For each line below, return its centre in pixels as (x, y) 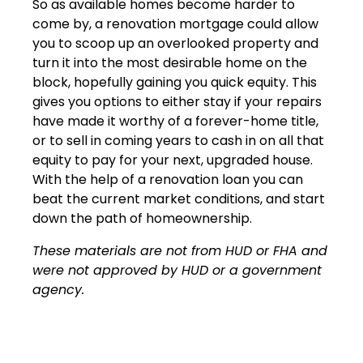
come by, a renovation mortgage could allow (175, 23)
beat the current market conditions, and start (179, 199)
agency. (58, 289)
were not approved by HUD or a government (177, 270)
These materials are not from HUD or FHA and (180, 250)
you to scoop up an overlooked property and (175, 43)
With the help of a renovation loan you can (168, 179)
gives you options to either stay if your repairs (177, 101)
